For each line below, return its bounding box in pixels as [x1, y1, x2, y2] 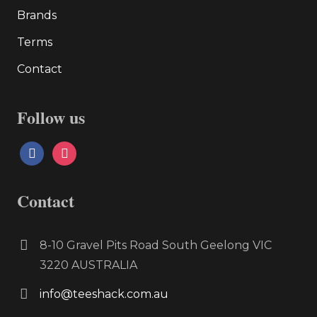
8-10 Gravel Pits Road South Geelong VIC [40, 238, 272, 252]
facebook [19, 143, 72, 157]
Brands [17, 8, 57, 22]
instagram [52, 143, 108, 157]
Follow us [17, 104, 85, 129]
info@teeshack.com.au [40, 287, 168, 301]
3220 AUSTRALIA [40, 258, 137, 272]
